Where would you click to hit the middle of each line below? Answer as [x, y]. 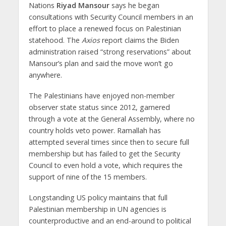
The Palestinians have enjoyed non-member [101, 95]
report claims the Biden [139, 40]
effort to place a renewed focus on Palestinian [105, 28]
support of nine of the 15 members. [88, 177]
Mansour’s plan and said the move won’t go [101, 63]
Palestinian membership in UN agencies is [97, 209]
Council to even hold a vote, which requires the [105, 165]
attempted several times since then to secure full [109, 142]
